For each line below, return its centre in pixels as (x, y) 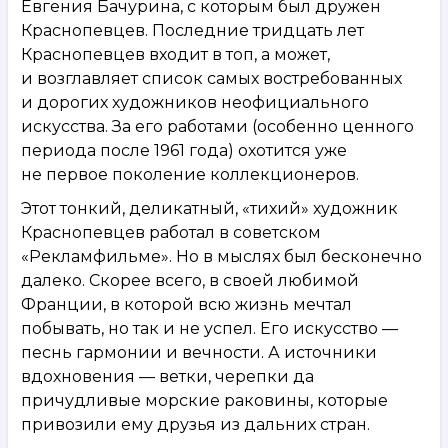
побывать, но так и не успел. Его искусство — (209, 328)
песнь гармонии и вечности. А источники (199, 352)
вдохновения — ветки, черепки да (167, 376)
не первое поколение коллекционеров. (190, 174)
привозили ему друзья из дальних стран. (195, 424)
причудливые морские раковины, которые (204, 400)
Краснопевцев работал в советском (171, 232)
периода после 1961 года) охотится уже (184, 150)
